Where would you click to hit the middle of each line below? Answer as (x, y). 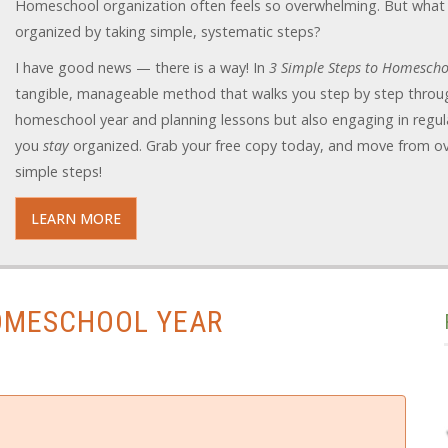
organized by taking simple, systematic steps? (168, 31)
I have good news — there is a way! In (142, 67)
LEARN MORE (76, 218)
